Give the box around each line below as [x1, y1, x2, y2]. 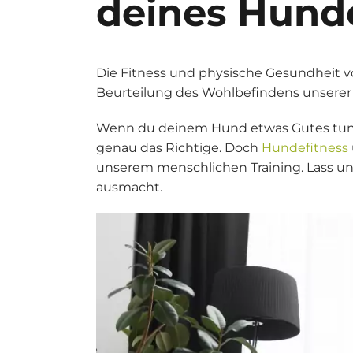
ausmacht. [96, 180, 162, 195]
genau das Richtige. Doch [96, 140, 262, 155]
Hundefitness [262, 140, 348, 155]
